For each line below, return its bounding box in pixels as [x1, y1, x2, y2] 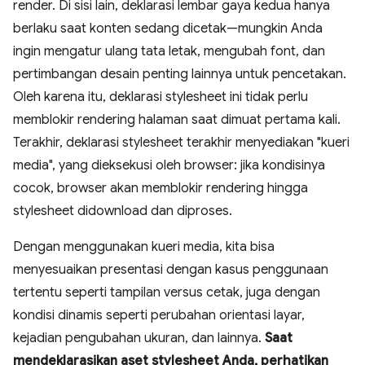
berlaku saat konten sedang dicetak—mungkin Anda [13, 20, 323, 37]
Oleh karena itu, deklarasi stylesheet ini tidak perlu [13, 88, 308, 105]
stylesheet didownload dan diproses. [13, 202, 232, 219]
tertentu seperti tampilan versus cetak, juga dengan [13, 284, 320, 301]
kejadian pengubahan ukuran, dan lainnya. [13, 329, 265, 346]
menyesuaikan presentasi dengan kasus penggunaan [13, 261, 328, 278]
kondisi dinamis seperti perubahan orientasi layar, [13, 306, 305, 323]
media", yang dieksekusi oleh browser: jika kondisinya [13, 156, 325, 174]
